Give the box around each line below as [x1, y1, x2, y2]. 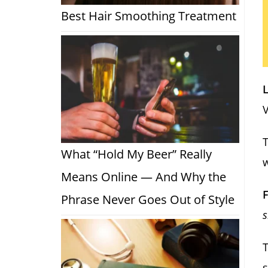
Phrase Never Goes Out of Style [61, 191, 234, 208]
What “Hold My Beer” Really [61, 146, 212, 163]
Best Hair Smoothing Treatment [61, 8, 236, 25]
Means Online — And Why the [61, 169, 226, 185]
